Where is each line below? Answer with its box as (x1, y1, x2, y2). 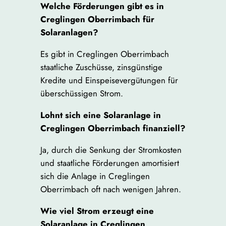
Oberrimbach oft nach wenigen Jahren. (40, 183, 181, 195)
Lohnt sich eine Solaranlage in (40, 108, 161, 121)
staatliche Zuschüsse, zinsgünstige (40, 61, 162, 74)
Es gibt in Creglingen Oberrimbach (40, 48, 169, 61)
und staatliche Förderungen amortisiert (40, 156, 179, 169)
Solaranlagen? (40, 26, 98, 39)
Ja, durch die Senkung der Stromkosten (40, 143, 182, 156)
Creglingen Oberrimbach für (40, 13, 154, 26)
